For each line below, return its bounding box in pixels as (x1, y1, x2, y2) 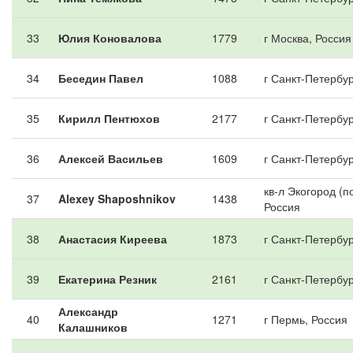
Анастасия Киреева (58, 231, 167, 247)
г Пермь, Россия (264, 311, 347, 327)
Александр (58, 303, 118, 319)
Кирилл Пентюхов (58, 110, 160, 126)
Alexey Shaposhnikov (58, 191, 176, 206)
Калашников (58, 319, 128, 335)
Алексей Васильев (58, 150, 163, 166)
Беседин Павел (58, 70, 143, 86)
